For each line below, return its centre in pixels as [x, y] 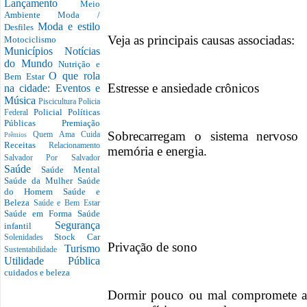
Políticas [84, 112]
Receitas [26, 145]
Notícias [82, 51]
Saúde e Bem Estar [66, 204]
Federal [19, 113]
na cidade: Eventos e [52, 88]
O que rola [74, 76]
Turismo [82, 249]
